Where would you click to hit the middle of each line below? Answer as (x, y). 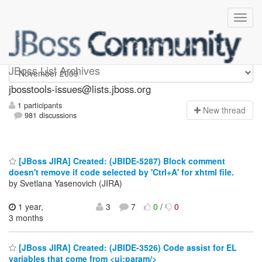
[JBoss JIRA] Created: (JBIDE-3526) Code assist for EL (127, 248)
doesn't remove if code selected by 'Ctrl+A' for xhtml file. (121, 172)
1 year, (30, 206)
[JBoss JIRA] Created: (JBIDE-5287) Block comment (121, 161)
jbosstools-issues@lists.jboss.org (80, 89)
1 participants (39, 106)
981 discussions (50, 116)
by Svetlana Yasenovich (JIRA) (65, 183)
